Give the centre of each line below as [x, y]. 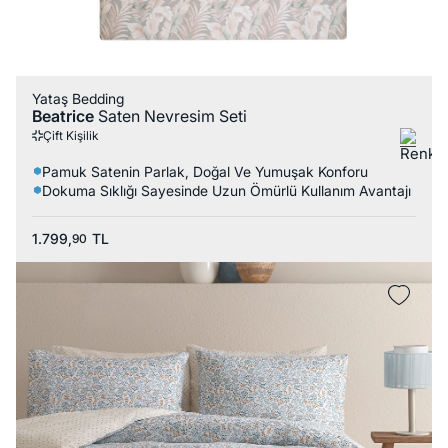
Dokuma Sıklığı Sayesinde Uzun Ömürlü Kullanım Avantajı [226, 190]
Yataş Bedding [78, 98]
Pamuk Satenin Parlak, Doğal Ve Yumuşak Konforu [204, 171]
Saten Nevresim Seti [172, 115]
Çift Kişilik [70, 136]
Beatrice [65, 115]
